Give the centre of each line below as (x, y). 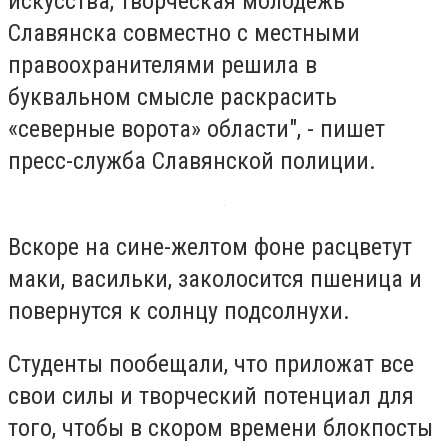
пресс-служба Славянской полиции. (192, 161)
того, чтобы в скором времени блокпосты (220, 428)
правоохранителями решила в (162, 65)
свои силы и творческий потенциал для (211, 396)
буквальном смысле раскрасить (172, 97)
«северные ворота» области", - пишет (196, 129)
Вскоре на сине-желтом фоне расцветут (210, 246)
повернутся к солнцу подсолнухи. (179, 310)
